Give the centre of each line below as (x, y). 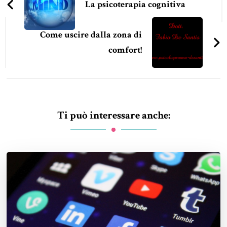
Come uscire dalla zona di (91, 34)
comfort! (125, 50)
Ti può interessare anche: (113, 115)
